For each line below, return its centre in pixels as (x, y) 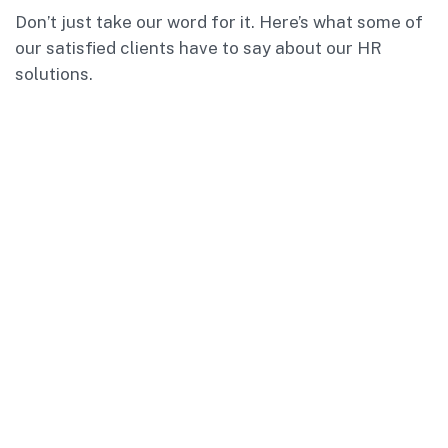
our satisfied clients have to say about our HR (198, 47)
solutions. (54, 73)
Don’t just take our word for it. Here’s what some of (219, 21)
